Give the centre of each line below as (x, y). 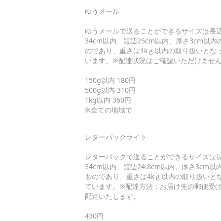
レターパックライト (116, 137)
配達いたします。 (112, 196)
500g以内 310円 (110, 90)
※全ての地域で (109, 110)
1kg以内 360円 (108, 100)
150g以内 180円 (110, 80)
